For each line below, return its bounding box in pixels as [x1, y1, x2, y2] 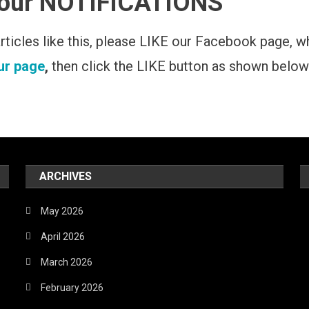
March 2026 [41, 256, 93, 268]
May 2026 [41, 205, 84, 217]
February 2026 [41, 281, 104, 293]
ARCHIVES [39, 169, 92, 183]
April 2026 [41, 230, 86, 242]
